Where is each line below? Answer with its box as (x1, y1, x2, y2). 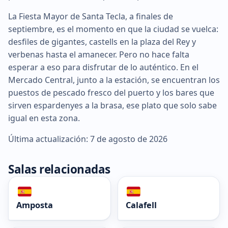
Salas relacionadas (8, 161, 110, 177)
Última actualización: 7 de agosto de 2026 (8, 133, 167, 145)
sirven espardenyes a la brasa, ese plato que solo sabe (8, 99, 217, 111)
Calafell (125, 199, 157, 211)
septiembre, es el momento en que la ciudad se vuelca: (8, 23, 218, 35)
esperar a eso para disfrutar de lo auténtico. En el (8, 61, 198, 73)
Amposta (16, 199, 53, 211)
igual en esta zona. (8, 112, 80, 124)
